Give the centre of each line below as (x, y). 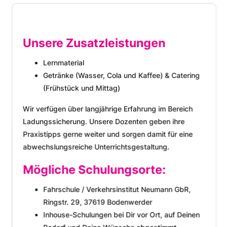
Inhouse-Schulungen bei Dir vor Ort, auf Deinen (121, 215)
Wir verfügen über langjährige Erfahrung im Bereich (107, 109)
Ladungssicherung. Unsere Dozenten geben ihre (103, 122)
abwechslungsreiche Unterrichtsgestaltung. (95, 147)
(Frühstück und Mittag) (81, 88)
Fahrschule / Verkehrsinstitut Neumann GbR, (116, 190)
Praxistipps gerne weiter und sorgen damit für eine (107, 134)
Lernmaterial (63, 63)
